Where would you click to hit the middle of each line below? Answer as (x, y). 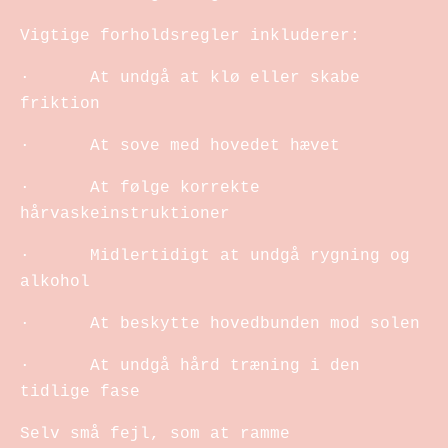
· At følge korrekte (140, 187)
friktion (60, 103)
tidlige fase (80, 391)
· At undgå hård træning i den (190, 365)
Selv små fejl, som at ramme (155, 433)
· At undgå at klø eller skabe (190, 77)
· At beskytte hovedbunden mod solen (220, 323)
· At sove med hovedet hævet (180, 145)
